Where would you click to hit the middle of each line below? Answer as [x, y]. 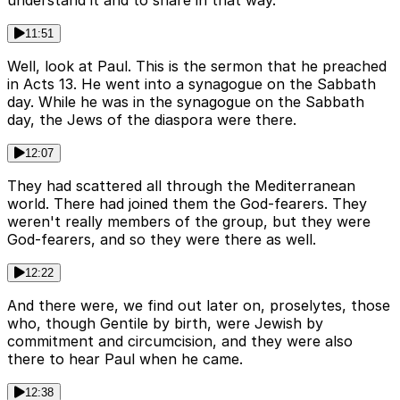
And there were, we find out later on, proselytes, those [199, 306]
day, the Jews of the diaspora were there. [152, 120]
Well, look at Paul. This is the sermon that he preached [197, 67]
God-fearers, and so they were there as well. [162, 240]
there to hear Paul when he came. [125, 359]
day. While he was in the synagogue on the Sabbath [186, 102]
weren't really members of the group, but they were [189, 222]
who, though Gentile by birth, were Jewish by [165, 324]
